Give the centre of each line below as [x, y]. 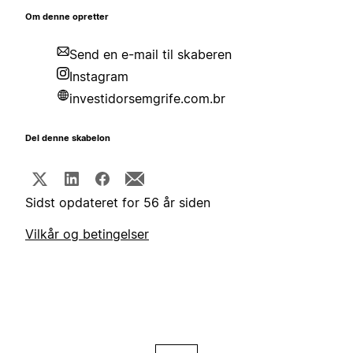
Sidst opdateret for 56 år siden [118, 203]
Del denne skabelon [68, 139]
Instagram [99, 77]
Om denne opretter [67, 17]
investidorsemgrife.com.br [147, 99]
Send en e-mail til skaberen [150, 55]
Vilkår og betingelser [87, 234]
